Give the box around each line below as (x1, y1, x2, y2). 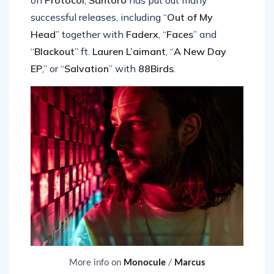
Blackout (34, 58, 75, 71)
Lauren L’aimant (92, 58, 166, 71)
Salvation (64, 75, 109, 88)
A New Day (174, 58, 226, 71)
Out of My (167, 24, 213, 37)
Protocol (45, 7, 84, 20)
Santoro (89, 7, 127, 20)
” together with (56, 41, 126, 54)
